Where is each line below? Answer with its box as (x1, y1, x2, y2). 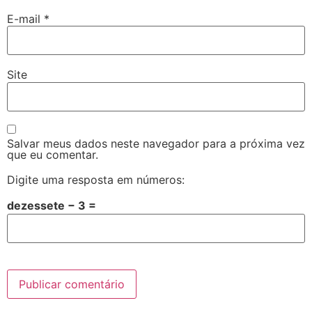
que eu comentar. (7, 147, 98, 162)
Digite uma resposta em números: (7, 172, 185, 187)
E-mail (7, 11, 44, 26)
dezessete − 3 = (7, 198, 96, 212)
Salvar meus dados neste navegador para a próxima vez (7, 136, 305, 150)
